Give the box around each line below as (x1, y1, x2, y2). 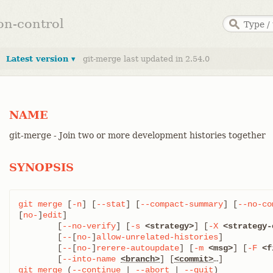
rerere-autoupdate (96, 243, 179, 253)
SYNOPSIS (9, 161, 74, 174)
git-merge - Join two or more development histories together (9, 130, 266, 140)
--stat (96, 199, 126, 209)
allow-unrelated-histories (96, 232, 218, 242)
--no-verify (62, 221, 116, 231)
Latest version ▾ (6, 54, 76, 63)
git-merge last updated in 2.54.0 (83, 54, 210, 63)
